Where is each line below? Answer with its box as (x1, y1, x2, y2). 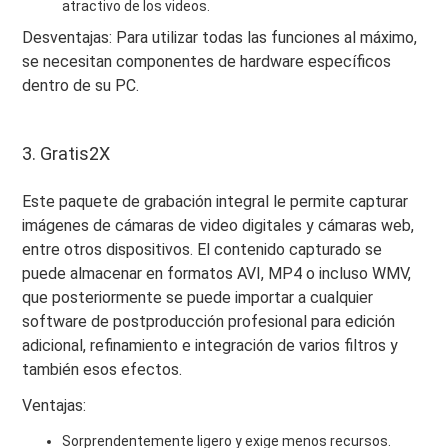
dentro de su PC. (22, 75, 140, 95)
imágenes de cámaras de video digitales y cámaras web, (22, 215, 415, 235)
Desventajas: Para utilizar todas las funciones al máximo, (22, 27, 418, 47)
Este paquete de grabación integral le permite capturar (22, 191, 409, 211)
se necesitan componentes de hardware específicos (22, 51, 392, 71)
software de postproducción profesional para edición (22, 311, 396, 331)
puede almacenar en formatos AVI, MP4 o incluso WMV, (22, 263, 412, 283)
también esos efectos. (22, 359, 183, 379)
